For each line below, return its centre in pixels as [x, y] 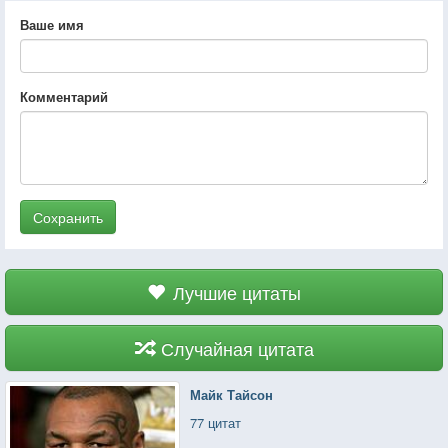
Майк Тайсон [232, 394]
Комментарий [64, 96]
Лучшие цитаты [237, 291]
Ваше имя [52, 24]
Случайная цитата [237, 347]
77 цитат [216, 422]
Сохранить [68, 216]
